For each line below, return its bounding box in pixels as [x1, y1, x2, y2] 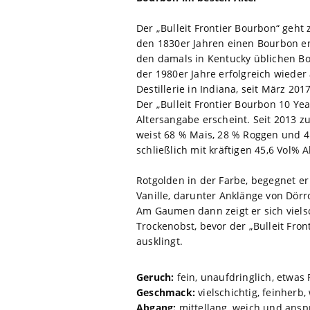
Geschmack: [136, 285, 195, 299]
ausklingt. [136, 234, 183, 248]
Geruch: [136, 270, 174, 284]
